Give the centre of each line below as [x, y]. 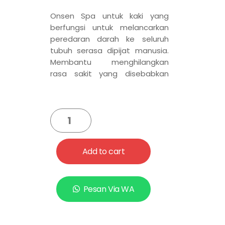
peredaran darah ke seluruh [109, 39]
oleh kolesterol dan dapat [109, 85]
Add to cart [103, 152]
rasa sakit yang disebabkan [109, 74]
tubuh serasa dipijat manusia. [109, 51]
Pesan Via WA [109, 189]
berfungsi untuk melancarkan [109, 28]
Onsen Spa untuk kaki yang [109, 16]
